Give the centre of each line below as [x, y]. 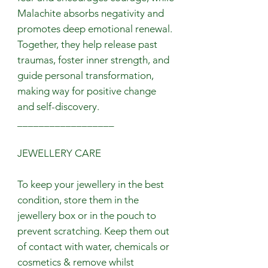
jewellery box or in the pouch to [87, 215]
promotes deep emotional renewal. [95, 28]
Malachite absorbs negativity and [91, 13]
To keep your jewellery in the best [91, 184]
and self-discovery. [58, 106]
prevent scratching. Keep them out [93, 231]
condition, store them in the [78, 200]
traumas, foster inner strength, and [93, 60]
